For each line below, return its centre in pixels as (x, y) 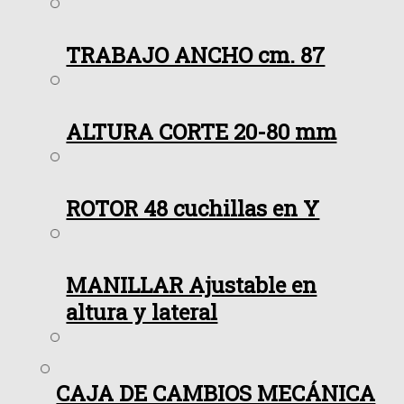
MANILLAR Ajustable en (192, 285)
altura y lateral (142, 312)
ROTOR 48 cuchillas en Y (193, 209)
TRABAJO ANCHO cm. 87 (196, 55)
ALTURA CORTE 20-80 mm (202, 132)
